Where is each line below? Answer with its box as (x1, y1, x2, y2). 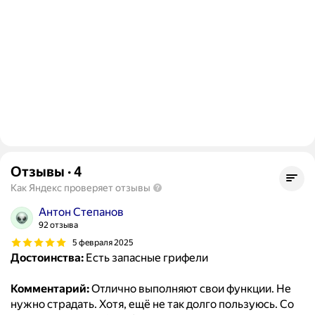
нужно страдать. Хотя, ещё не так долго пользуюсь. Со (11, 297, 294, 311)
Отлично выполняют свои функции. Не (89, 282, 291, 296)
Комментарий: (11, 282, 89, 296)
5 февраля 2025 (72, 237, 134, 247)
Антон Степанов (39, 205, 124, 219)
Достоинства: (11, 251, 84, 265)
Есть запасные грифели (84, 251, 208, 265)
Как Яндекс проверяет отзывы (11, 182, 150, 194)
